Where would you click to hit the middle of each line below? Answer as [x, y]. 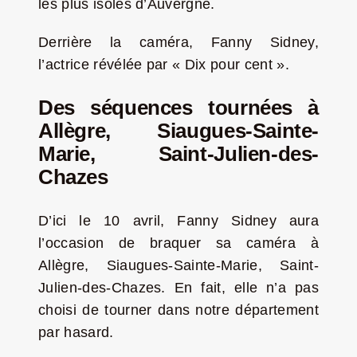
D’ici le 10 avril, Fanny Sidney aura [178, 220]
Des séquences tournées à [178, 107]
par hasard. [76, 332]
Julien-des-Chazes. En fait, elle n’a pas [178, 287]
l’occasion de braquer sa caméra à [178, 243]
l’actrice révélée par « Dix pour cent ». [163, 65]
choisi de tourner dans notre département [178, 310]
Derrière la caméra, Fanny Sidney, [178, 43]
